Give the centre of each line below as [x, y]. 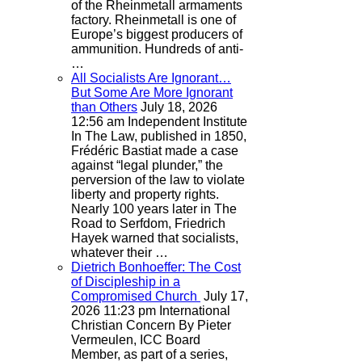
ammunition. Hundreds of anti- [157, 48]
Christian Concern [123, 325]
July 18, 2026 [179, 107]
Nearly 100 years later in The [154, 208]
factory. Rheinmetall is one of [154, 19]
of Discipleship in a [126, 281]
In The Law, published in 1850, [159, 136]
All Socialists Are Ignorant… [151, 78]
